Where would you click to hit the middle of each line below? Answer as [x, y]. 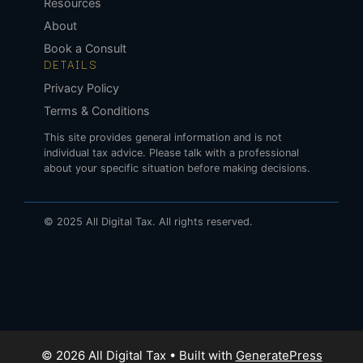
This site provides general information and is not [163, 137]
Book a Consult [85, 48]
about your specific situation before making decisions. [177, 168]
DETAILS [71, 64]
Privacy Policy [81, 88]
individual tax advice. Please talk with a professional [171, 152]
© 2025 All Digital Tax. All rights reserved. [148, 222]
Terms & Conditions [97, 110]
